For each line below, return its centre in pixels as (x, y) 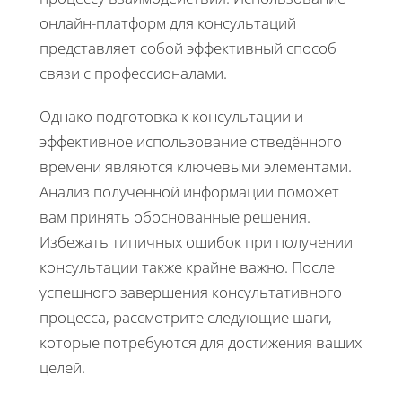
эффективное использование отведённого (191, 141)
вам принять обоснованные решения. (175, 216)
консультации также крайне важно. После (187, 267)
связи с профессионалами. (133, 73)
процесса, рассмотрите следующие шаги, (186, 317)
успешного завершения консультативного (191, 292)
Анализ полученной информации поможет (189, 191)
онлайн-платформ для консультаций (168, 22)
